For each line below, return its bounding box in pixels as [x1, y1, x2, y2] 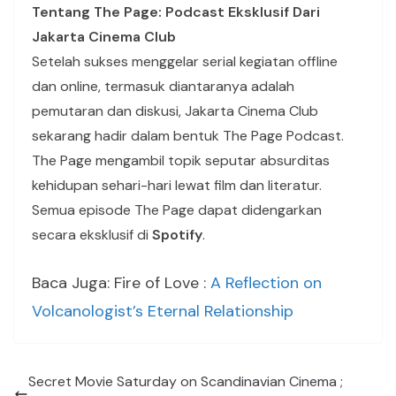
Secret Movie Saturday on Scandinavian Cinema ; [28, 372, 343, 392]
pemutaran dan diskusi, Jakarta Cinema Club [32, 102, 318, 121]
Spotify [152, 225, 202, 245]
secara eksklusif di [32, 225, 152, 245]
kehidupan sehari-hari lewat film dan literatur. [32, 176, 322, 195]
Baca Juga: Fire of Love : [32, 272, 206, 294]
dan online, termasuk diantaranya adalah [32, 77, 294, 96]
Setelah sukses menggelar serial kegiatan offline [32, 52, 338, 72]
